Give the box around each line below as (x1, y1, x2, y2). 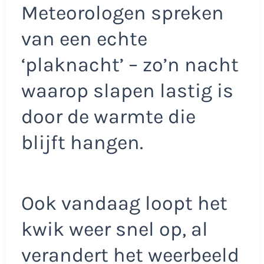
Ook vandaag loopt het (21, 192, 227, 216)
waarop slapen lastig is (21, 78, 233, 103)
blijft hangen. (21, 130, 143, 154)
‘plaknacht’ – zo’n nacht (21, 52, 239, 77)
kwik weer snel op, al (21, 217, 208, 242)
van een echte (21, 27, 147, 51)
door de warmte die (21, 104, 196, 128)
